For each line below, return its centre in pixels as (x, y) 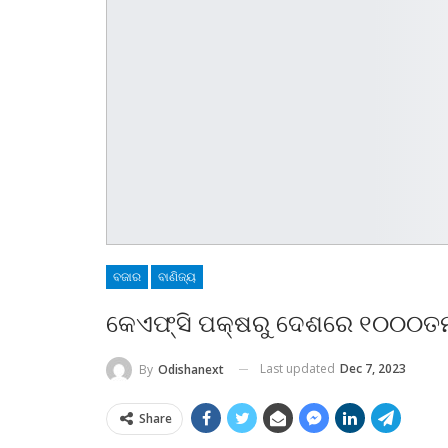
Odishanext (191, 369)
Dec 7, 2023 (373, 368)
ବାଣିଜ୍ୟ (177, 276)
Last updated (299, 368)
